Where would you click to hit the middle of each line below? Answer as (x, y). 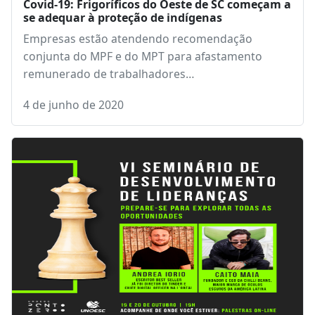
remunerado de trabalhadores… (109, 74)
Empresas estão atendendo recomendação (138, 39)
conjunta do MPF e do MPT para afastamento (143, 56)
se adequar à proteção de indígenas (123, 18)
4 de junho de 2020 (73, 105)
